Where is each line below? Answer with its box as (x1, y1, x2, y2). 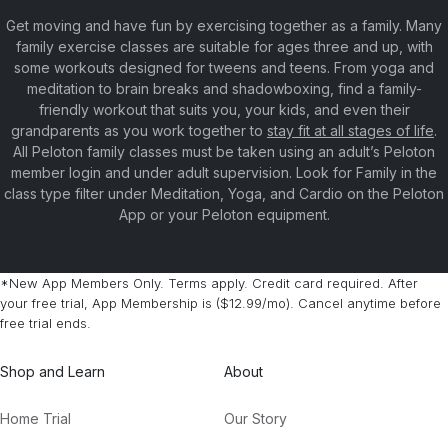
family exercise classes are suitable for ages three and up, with (15, 38, 433, 55)
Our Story (224, 410, 287, 427)
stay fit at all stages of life (267, 122, 434, 139)
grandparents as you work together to (11, 122, 267, 139)
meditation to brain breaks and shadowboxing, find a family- (26, 80, 422, 97)
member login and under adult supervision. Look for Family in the (11, 164, 437, 181)
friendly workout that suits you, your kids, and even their (38, 101, 410, 118)
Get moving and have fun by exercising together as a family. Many (6, 17, 442, 34)
